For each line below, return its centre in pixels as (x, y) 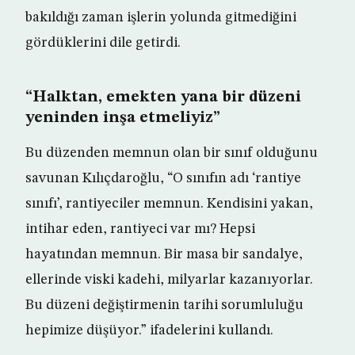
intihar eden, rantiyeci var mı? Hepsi (140, 229)
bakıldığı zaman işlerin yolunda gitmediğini (161, 17)
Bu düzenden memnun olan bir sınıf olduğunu (172, 153)
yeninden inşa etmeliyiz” (123, 118)
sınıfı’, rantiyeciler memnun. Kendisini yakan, (169, 204)
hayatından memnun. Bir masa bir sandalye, (164, 254)
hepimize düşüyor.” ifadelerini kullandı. (149, 330)
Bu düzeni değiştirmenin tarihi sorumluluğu (164, 305)
